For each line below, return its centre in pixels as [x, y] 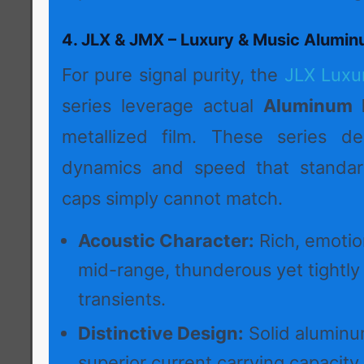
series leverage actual [162, 106]
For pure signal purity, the [170, 75]
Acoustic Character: [166, 241]
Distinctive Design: [161, 334]
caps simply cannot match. [172, 199]
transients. [122, 299]
